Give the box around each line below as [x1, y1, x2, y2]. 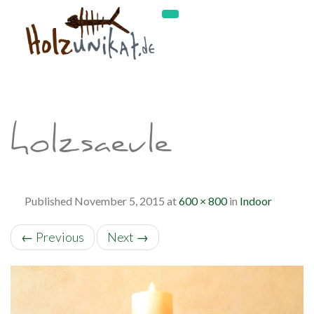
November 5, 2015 [74, 194, 165, 207]
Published [25, 194, 74, 207]
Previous [34, 229, 84, 245]
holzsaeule [11, 127, 172, 168]
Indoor [240, 194, 272, 207]
